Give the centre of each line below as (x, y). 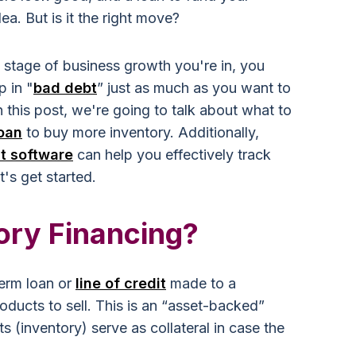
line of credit (121, 283)
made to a (201, 283)
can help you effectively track (172, 155)
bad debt (65, 88)
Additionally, (219, 132)
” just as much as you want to (194, 88)
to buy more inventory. (100, 132)
